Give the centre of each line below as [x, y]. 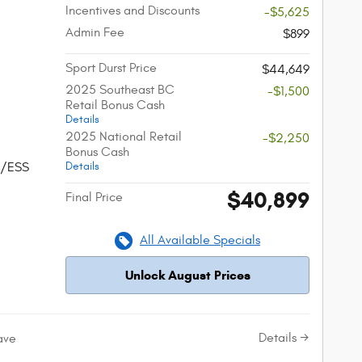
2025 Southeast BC [120, 90]
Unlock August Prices [187, 276]
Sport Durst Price [112, 68]
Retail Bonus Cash [116, 105]
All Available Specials [200, 240]
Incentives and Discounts [133, 11]
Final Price [95, 198]
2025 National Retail [124, 137]
